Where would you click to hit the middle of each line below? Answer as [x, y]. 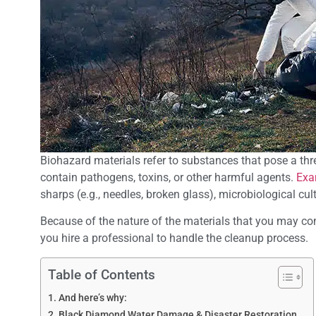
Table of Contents [102, 274]
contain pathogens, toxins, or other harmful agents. [168, 177]
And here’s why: [93, 298]
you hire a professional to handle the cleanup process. [176, 238]
